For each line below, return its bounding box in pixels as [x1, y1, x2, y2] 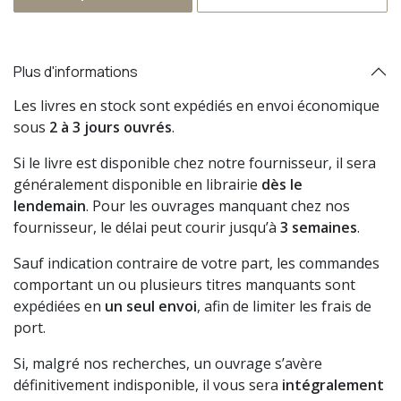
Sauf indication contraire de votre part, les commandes [13, 253, 380, 274]
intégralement [282, 375, 384, 396]
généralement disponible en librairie [13, 175, 261, 195]
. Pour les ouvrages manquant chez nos [86, 196, 350, 217]
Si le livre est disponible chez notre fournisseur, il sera [13, 153, 376, 174]
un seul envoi [105, 296, 197, 317]
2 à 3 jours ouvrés [49, 117, 172, 138]
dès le [261, 175, 303, 195]
